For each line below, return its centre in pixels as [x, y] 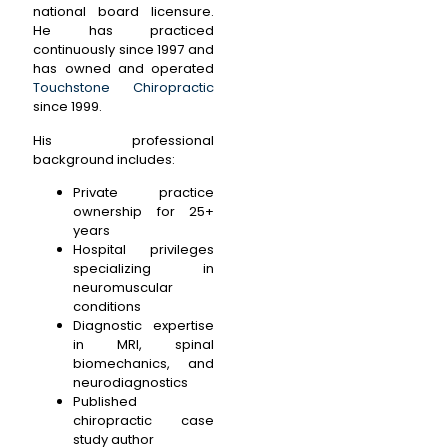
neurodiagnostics [131, 382]
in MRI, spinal [143, 344]
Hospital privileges [143, 249]
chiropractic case [143, 420]
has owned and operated [123, 69]
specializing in [143, 268]
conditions [107, 306]
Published [105, 401]
